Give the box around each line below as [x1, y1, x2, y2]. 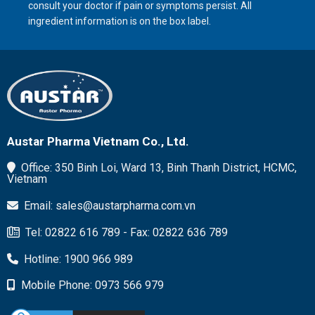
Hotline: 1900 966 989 [23, 252, 133, 266]
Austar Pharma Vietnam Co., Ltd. [6, 134, 189, 149]
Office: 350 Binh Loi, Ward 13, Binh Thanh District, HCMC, [20, 161, 297, 175]
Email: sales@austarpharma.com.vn [23, 199, 195, 213]
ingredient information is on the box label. [27, 15, 211, 27]
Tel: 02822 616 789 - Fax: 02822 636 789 [25, 225, 228, 239]
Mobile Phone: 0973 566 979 [20, 278, 164, 292]
